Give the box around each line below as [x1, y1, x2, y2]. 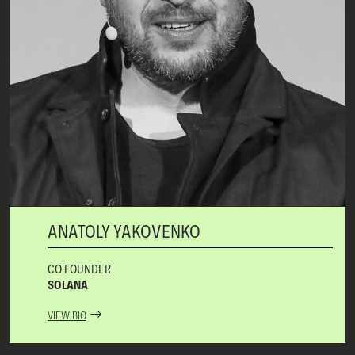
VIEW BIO [48, 307, 86, 323]
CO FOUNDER [48, 260, 111, 277]
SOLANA [48, 276, 88, 292]
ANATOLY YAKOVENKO [48, 218, 200, 242]
